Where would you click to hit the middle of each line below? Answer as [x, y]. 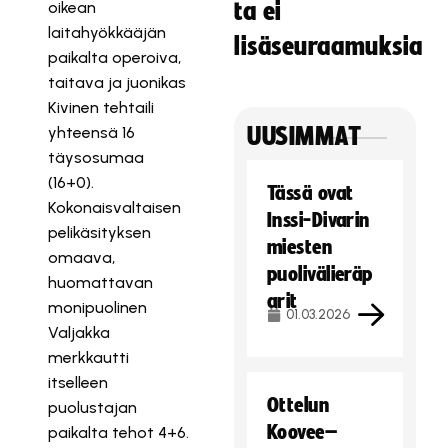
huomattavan [100, 282]
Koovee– [302, 432]
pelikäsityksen [99, 232]
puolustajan [92, 407]
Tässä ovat [310, 193]
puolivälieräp [320, 274]
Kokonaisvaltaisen [114, 207]
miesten [300, 247]
